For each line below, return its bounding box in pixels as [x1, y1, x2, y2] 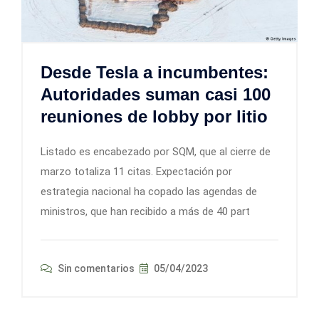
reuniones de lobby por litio [41, 106, 268, 126]
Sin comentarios [56, 262, 135, 274]
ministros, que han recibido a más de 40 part [41, 204, 250, 218]
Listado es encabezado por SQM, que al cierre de [41, 145, 271, 158]
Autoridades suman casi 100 [41, 84, 271, 104]
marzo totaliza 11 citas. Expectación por [41, 164, 232, 178]
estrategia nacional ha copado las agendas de [41, 184, 257, 198]
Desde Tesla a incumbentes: [41, 62, 268, 82]
